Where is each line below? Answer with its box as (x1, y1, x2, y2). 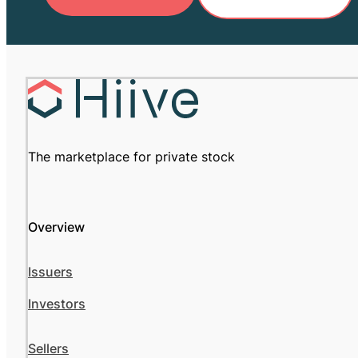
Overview (28, 219, 85, 236)
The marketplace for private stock (28, 149, 235, 165)
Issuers (28, 264, 73, 280)
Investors (28, 296, 86, 312)
